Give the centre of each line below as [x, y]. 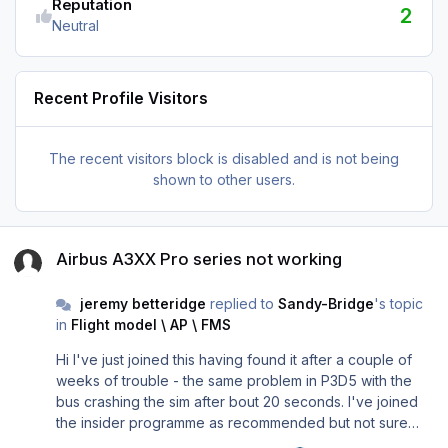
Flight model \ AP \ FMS [151, 325]
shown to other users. [224, 179]
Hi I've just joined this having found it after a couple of [234, 360]
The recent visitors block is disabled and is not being [224, 158]
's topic [398, 304]
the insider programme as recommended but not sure [232, 423]
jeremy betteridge [142, 304]
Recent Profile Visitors [121, 99]
